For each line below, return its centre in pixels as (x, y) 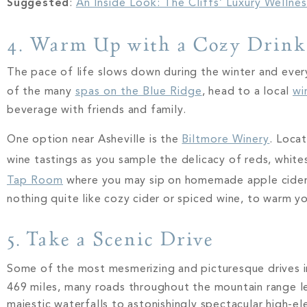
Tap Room (35, 181)
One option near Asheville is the (95, 139)
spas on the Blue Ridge (138, 92)
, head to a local (247, 92)
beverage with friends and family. (98, 111)
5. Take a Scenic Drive (110, 239)
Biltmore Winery (226, 139)
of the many (41, 92)
